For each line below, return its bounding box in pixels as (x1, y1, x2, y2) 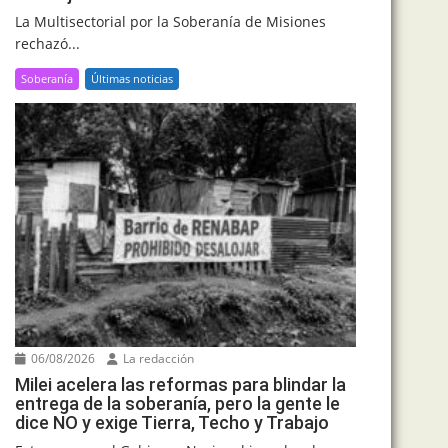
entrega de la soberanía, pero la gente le (15, 393, 340, 415)
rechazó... (15, 33, 80, 53)
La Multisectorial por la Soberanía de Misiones (15, 11, 326, 31)
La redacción (120, 350, 194, 368)
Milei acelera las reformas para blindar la (15, 374, 346, 396)
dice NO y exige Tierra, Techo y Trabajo (15, 412, 329, 434)
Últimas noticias (91, 70, 173, 86)
